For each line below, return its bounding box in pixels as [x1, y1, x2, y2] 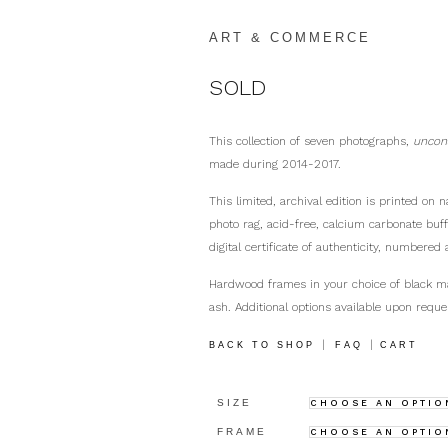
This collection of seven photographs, [209, 134, 414, 148]
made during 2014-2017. [209, 157, 342, 171]
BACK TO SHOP [209, 340, 316, 350]
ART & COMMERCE [209, 30, 372, 45]
